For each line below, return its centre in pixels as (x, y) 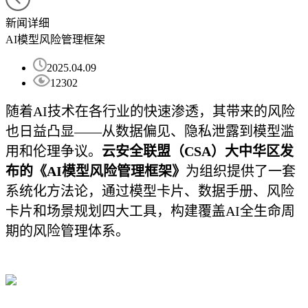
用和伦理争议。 (54, 151)
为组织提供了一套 (241, 171)
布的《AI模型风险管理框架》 (96, 171)
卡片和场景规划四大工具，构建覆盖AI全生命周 (150, 211)
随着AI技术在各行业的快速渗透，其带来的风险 (150, 111)
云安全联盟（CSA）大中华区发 (198, 151)
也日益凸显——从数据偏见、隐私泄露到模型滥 (150, 131)
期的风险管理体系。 (67, 231)
